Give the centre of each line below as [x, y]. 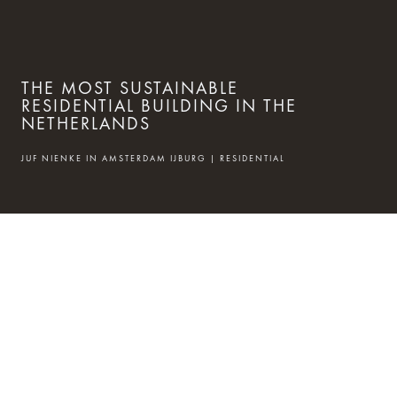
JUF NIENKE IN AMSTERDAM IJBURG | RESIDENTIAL [153, 158]
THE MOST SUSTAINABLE [130, 87]
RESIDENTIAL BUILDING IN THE [159, 105]
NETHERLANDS [86, 123]
